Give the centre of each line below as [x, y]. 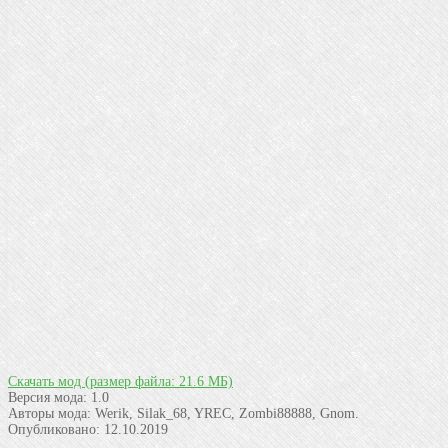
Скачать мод [46, 381]
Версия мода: [47, 397]
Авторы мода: [49, 413]
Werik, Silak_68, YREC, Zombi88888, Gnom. [225, 413]
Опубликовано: [54, 429]
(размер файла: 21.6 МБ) [159, 381]
